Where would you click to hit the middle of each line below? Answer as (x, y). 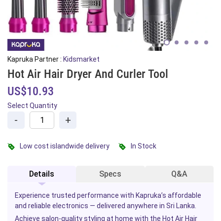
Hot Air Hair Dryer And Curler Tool (88, 74)
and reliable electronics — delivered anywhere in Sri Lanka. (106, 206)
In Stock (144, 146)
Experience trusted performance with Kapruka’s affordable (108, 195)
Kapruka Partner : (35, 59)
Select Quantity (32, 106)
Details (42, 174)
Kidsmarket (81, 59)
